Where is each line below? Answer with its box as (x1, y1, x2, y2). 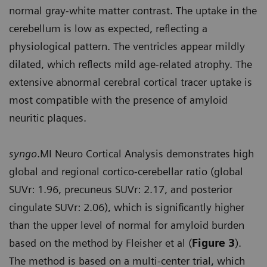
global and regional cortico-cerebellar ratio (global (9, 165, 243, 178)
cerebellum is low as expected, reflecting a (9, 22, 207, 35)
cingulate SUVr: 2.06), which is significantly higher (9, 201, 244, 214)
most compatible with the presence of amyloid (9, 94, 228, 107)
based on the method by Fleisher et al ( (9, 237, 192, 250)
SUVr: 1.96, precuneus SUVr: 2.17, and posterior (9, 183, 232, 196)
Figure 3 (192, 237, 235, 250)
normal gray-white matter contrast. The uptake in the (9, 4, 257, 17)
